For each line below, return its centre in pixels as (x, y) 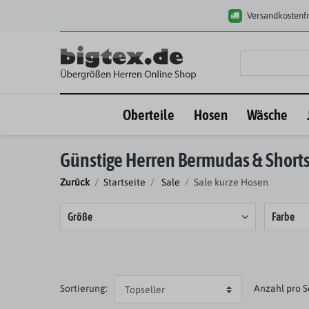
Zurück (75, 182)
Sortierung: (84, 289)
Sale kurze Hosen (231, 182)
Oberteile (148, 114)
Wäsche (267, 114)
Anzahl (269, 289)
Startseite (124, 182)
